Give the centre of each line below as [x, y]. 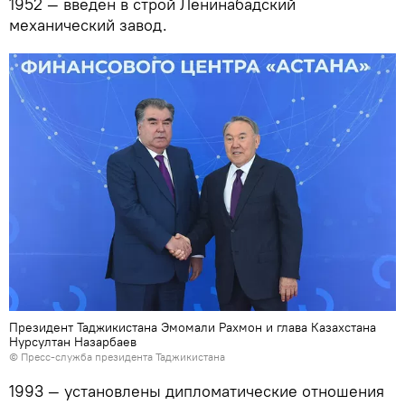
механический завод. [88, 25]
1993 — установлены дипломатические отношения [197, 391]
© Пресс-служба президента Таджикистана [117, 356]
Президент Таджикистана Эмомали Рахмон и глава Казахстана [193, 327]
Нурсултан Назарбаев [73, 341]
